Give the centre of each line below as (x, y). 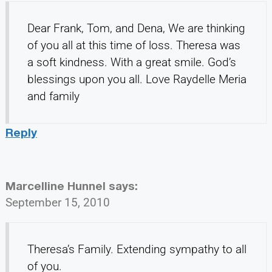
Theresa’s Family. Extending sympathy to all (137, 249)
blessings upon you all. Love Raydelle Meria (137, 79)
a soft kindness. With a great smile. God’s (131, 62)
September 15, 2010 (57, 202)
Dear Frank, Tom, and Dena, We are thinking (136, 28)
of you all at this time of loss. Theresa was (134, 45)
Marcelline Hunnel (55, 185)
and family (53, 96)
